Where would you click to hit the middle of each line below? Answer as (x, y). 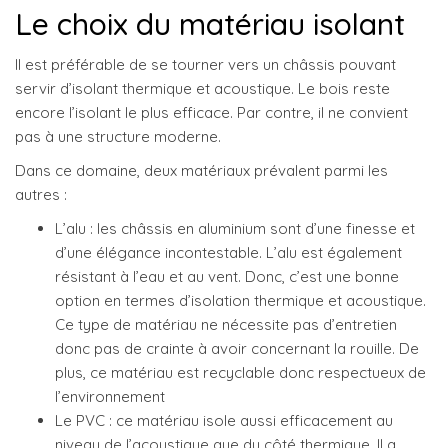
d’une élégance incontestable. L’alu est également (228, 253)
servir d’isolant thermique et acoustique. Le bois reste (202, 89)
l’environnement (110, 397)
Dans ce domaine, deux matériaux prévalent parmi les (201, 171)
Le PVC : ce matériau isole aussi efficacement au (224, 421)
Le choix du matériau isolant (210, 24)
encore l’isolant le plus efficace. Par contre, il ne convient (211, 113)
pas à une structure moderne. (118, 137)
